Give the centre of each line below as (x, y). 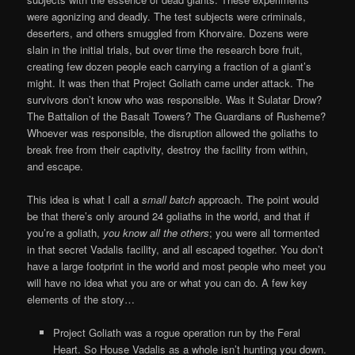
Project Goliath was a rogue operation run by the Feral (176, 332)
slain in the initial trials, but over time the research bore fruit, (165, 49)
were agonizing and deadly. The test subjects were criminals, (167, 16)
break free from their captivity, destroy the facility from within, (168, 149)
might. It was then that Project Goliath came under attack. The (171, 82)
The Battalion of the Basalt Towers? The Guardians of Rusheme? (177, 116)
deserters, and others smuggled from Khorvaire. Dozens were (168, 32)
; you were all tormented (265, 232)
